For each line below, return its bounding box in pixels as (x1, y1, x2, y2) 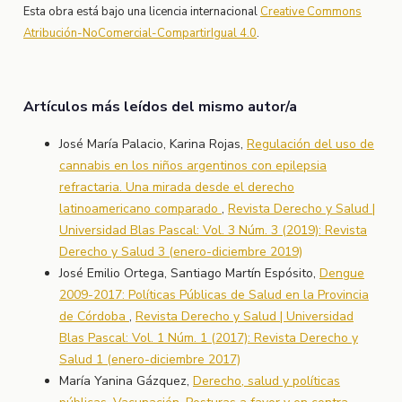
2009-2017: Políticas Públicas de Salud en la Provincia (58, 286, 369, 304)
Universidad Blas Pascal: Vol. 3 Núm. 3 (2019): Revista (58, 222, 367, 240)
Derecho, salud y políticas (192, 372, 340, 390)
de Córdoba (58, 308, 129, 326)
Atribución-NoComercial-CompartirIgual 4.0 (22, 25, 257, 42)
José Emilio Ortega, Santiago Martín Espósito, (58, 265, 319, 283)
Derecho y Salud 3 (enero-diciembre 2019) (58, 243, 302, 261)
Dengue (319, 265, 364, 283)
